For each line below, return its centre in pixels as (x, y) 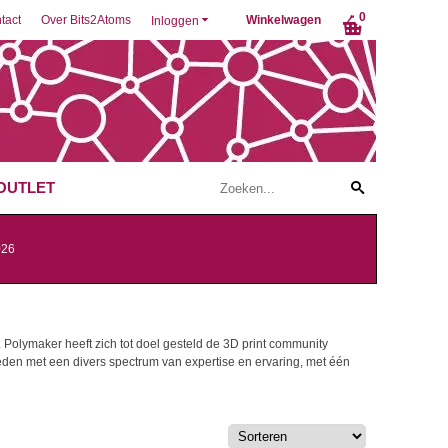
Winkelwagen (283, 20)
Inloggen (175, 21)
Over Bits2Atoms (86, 20)
